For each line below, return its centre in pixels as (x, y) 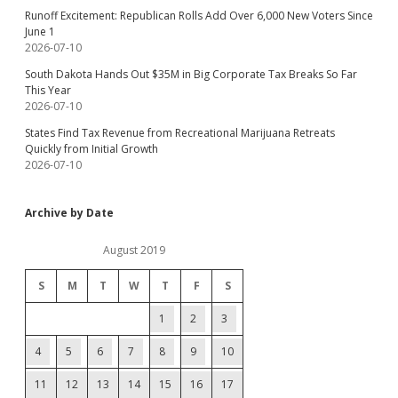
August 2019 (134, 250)
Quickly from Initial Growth (92, 149)
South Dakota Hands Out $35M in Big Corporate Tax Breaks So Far (191, 74)
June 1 (40, 32)
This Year (48, 90)
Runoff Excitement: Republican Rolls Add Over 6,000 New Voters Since (199, 16)
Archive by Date (69, 213)
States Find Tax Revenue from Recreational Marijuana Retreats (180, 133)
